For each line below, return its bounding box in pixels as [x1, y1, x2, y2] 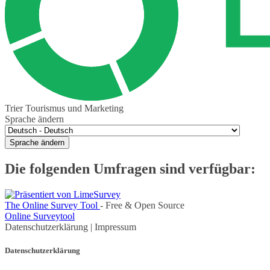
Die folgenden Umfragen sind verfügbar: [5, 161, 256, 177]
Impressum [95, 221, 136, 232]
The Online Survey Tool [5, 199, 100, 210]
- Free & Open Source [100, 199, 184, 210]
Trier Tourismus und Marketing [5, 103, 124, 114]
